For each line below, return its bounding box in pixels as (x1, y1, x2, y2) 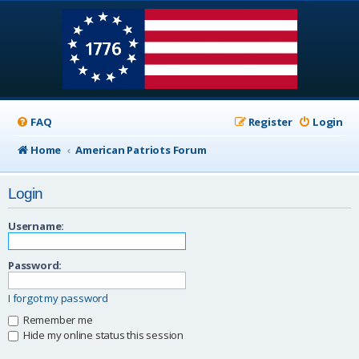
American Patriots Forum (75, 143, 207, 157)
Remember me (21, 312, 93, 327)
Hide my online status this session (21, 327, 184, 342)
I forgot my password (8, 290, 108, 305)
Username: (8, 218, 65, 233)
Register (248, 115, 292, 129)
